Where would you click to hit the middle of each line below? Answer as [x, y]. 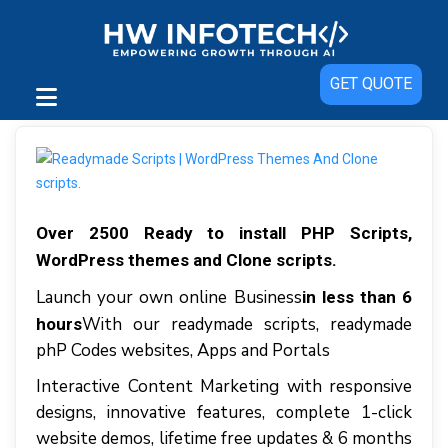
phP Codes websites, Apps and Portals [183, 350]
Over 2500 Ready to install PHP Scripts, [224, 233]
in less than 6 [357, 297]
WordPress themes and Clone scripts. [186, 260]
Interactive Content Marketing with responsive [224, 386]
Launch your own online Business [169, 297]
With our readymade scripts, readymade [247, 324]
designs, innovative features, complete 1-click [224, 412]
